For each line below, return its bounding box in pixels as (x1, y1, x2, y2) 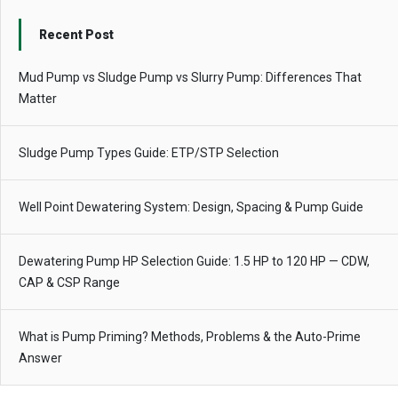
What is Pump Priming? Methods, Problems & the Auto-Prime (19, 330, 361, 345)
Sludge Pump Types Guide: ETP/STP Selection (19, 146, 279, 161)
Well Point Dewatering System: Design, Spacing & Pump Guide (19, 200, 363, 215)
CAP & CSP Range (19, 275, 120, 291)
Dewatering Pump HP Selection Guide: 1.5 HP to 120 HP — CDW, (19, 254, 370, 269)
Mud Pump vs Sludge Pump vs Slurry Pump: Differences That (19, 70, 362, 85)
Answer (19, 351, 62, 366)
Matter (19, 92, 57, 107)
